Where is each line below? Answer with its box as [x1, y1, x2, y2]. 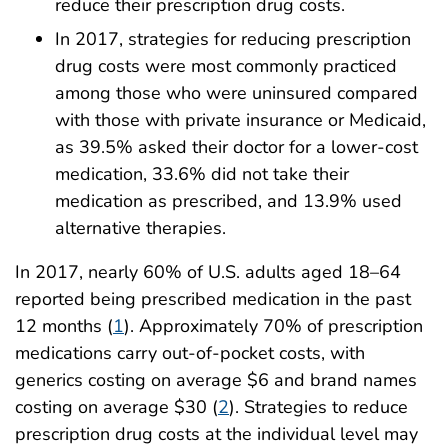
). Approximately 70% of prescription [124, 313, 423, 338]
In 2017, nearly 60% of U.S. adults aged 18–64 [15, 259, 401, 284]
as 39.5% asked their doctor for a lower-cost [55, 134, 418, 159]
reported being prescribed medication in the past [15, 286, 411, 311]
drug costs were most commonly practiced [55, 53, 397, 78]
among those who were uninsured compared [55, 80, 418, 105]
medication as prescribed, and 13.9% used [55, 188, 402, 213]
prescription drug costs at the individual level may [15, 421, 418, 446]
